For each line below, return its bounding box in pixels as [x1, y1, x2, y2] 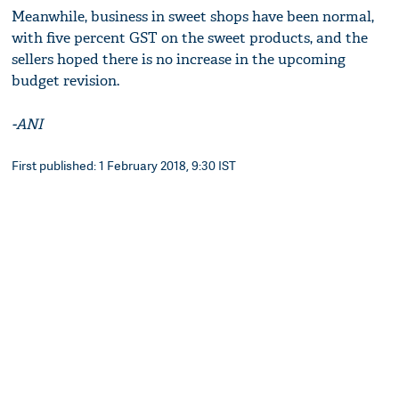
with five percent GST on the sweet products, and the [12, 28, 369, 48]
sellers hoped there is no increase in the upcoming [12, 50, 346, 69]
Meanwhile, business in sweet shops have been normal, [12, 7, 375, 27]
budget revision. [12, 71, 120, 91]
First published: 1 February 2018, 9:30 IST [12, 157, 237, 175]
